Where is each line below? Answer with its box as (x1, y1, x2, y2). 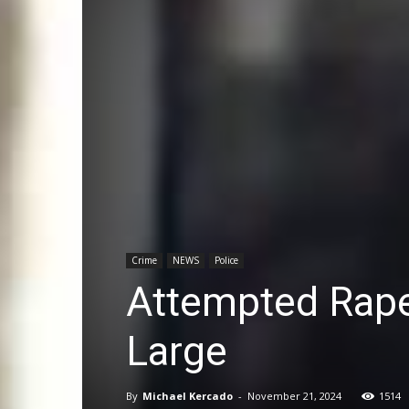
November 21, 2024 (247, 389, 341, 404)
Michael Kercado (142, 389, 233, 404)
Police (215, 254, 238, 267)
